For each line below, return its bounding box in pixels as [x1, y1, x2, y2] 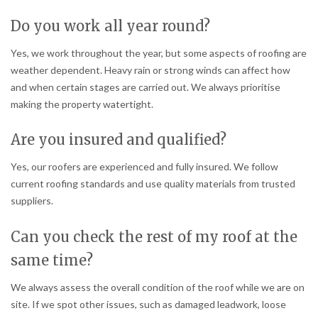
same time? [11, 251, 93, 270]
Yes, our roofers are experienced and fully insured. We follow [11, 160, 278, 173]
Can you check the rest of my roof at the [11, 228, 297, 246]
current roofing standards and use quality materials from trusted [11, 177, 295, 190]
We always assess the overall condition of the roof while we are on [11, 281, 305, 294]
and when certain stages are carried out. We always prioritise [11, 80, 280, 93]
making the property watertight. [11, 97, 153, 110]
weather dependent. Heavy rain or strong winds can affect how [11, 63, 290, 76]
